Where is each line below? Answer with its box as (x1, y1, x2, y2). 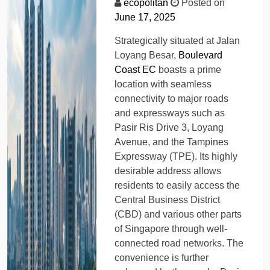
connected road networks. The (115, 237, 244, 248)
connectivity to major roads (115, 93, 229, 104)
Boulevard (178, 49, 223, 60)
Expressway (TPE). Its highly (115, 151, 238, 162)
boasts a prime (156, 64, 222, 75)
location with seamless (115, 78, 212, 89)
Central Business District (115, 194, 221, 205)
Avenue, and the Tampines (115, 136, 229, 147)
